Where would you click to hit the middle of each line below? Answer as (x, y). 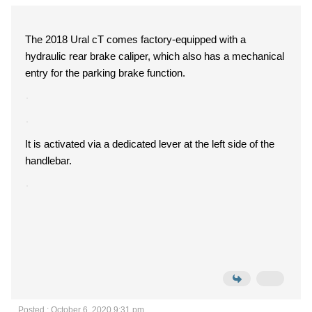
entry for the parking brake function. (105, 73)
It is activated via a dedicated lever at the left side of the (150, 144)
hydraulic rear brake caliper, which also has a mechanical (155, 56)
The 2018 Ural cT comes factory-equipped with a (135, 39)
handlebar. (48, 161)
